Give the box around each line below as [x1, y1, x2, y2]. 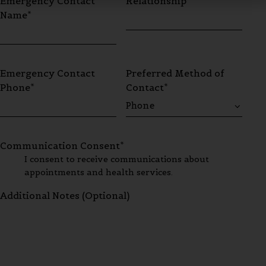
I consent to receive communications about [24, 154, 210, 165]
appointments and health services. [24, 167, 173, 178]
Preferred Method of [126, 67, 225, 80]
